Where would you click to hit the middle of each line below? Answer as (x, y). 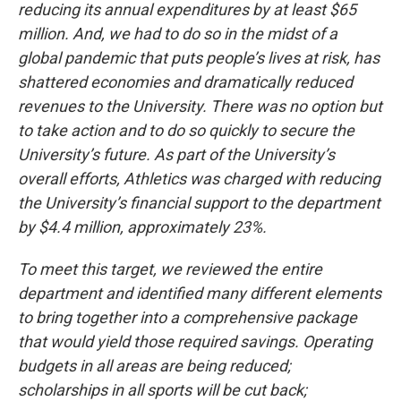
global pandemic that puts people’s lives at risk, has (199, 58)
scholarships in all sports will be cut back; (162, 390)
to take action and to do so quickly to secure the (186, 130)
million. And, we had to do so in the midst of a (178, 34)
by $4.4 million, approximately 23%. (142, 227)
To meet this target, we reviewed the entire (170, 269)
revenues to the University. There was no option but (200, 106)
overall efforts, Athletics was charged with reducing (199, 179)
